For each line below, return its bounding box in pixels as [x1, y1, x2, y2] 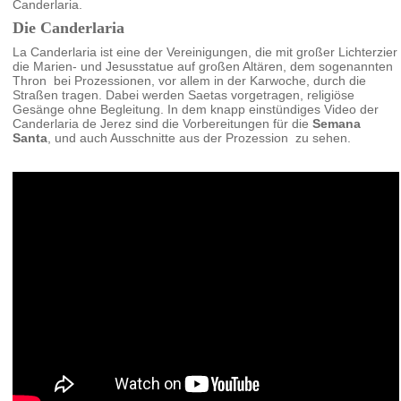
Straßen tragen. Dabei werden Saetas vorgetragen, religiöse [13, 87, 355, 102]
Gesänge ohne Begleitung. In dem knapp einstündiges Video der [13, 101, 380, 116]
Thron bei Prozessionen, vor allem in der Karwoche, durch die [13, 73, 367, 88]
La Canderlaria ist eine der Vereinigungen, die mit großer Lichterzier [13, 44, 398, 59]
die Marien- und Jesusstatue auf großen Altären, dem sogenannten [13, 58, 394, 73]
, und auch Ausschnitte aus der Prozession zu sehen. [47, 130, 352, 145]
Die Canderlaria [13, 18, 125, 37]
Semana [312, 115, 362, 131]
